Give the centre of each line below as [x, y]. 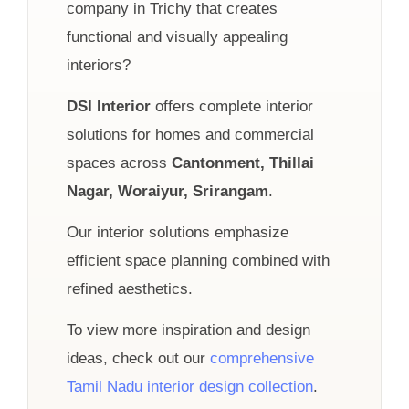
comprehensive [262, 358]
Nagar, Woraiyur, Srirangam [168, 191]
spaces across [119, 163]
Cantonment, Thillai [243, 163]
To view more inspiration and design [189, 330]
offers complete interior [232, 106]
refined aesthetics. [130, 288]
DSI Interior [109, 106]
